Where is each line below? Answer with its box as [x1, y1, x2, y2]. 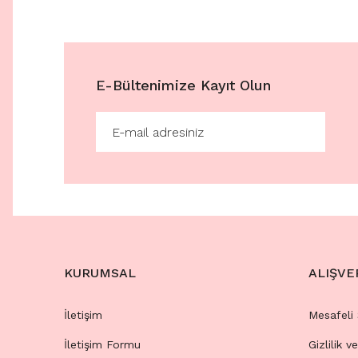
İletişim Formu [64, 338, 141, 351]
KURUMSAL [64, 265, 136, 280]
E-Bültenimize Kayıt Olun [96, 77, 271, 93]
